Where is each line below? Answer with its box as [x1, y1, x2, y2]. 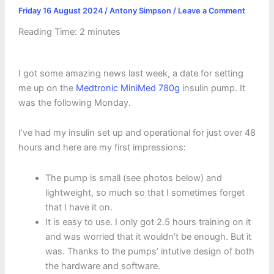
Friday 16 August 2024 [18, 6, 105, 15]
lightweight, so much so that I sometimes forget [45, 187, 245, 198]
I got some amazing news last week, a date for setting [18, 67, 243, 79]
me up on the [18, 82, 76, 94]
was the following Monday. [18, 97, 131, 108]
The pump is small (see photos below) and [45, 172, 222, 183]
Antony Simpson [109, 6, 173, 15]
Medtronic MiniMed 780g [75, 82, 180, 94]
